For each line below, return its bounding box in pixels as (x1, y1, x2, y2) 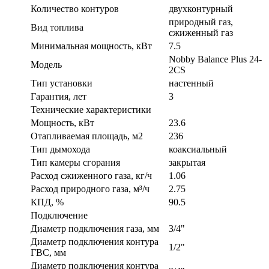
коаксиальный (169, 144, 227, 154)
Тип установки (31, 77, 92, 88)
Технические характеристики (31, 104, 151, 115)
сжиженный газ (169, 27, 233, 38)
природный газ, (169, 16, 233, 27)
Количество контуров (31, 3, 119, 14)
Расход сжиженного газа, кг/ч (31, 170, 152, 181)
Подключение (31, 210, 88, 220)
